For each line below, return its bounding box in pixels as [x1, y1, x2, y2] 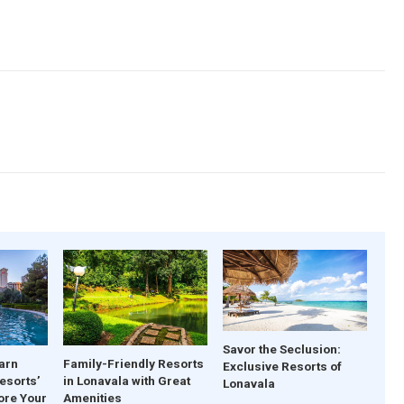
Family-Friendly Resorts [63, 356, 205, 372]
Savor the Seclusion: [222, 341, 341, 356]
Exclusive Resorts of [222, 358, 342, 373]
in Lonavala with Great [63, 373, 191, 389]
